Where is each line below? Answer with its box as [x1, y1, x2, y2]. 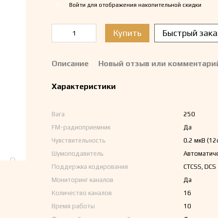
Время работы [51, 202, 95, 210]
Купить [112, 28, 142, 38]
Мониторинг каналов [51, 176, 113, 183]
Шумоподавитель [51, 150, 104, 157]
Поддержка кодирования [51, 163, 128, 170]
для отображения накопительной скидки [85, 1, 201, 8]
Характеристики [51, 82, 116, 91]
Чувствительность [51, 137, 106, 144]
